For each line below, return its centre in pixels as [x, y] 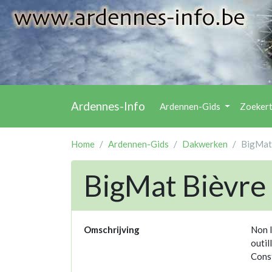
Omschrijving [112, 230]
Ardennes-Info [108, 106]
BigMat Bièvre [175, 186]
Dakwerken [205, 144]
